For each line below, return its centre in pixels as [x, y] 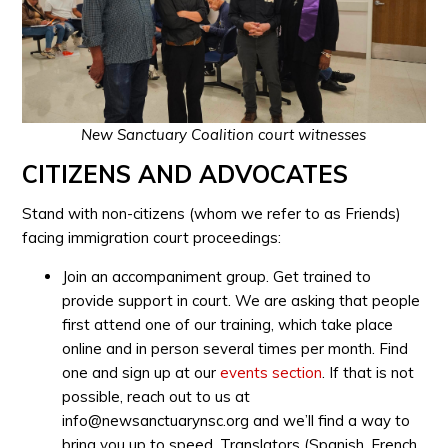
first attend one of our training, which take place [228, 324]
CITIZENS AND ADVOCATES [185, 173]
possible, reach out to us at [156, 396]
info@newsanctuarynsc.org [156, 420]
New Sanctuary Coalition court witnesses [224, 134]
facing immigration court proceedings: [152, 237]
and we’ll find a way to [330, 420]
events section [271, 372]
